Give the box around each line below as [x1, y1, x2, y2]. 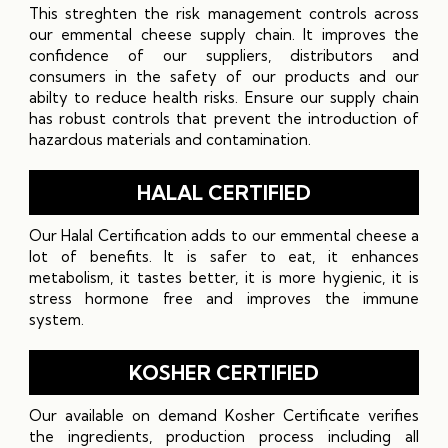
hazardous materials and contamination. [28, 129, 311, 149]
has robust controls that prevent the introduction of [28, 108, 420, 128]
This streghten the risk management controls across [28, 3, 420, 23]
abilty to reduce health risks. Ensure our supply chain [28, 87, 420, 107]
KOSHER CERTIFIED [128, 359, 319, 385]
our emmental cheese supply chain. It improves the [28, 24, 420, 44]
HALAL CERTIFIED [136, 179, 311, 205]
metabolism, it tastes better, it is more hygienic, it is [28, 267, 420, 287]
